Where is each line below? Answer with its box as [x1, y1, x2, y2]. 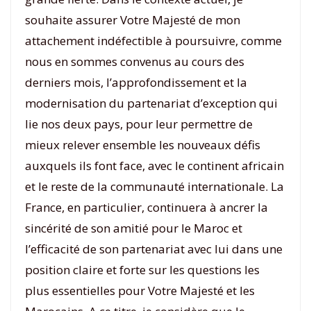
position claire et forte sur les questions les [25, 261, 260, 278]
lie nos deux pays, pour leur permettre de [25, 115, 253, 132]
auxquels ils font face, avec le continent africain [25, 157, 284, 174]
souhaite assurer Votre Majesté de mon [25, 11, 240, 28]
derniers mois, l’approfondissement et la [25, 74, 247, 90]
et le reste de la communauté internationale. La [25, 178, 284, 194]
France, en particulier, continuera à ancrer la [25, 199, 268, 215]
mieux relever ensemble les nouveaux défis [25, 136, 260, 153]
